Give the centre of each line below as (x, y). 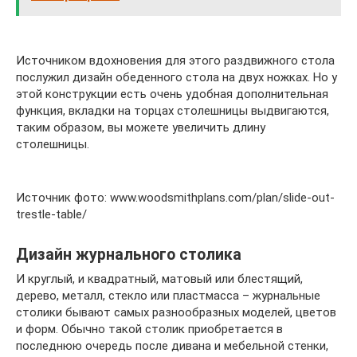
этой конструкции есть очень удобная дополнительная (172, 94)
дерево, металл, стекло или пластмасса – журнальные (168, 295)
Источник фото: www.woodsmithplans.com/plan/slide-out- (175, 197)
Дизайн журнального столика (129, 254)
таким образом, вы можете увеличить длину (141, 127)
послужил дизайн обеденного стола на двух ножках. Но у (177, 77)
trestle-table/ (51, 214)
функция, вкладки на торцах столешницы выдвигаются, (173, 110)
